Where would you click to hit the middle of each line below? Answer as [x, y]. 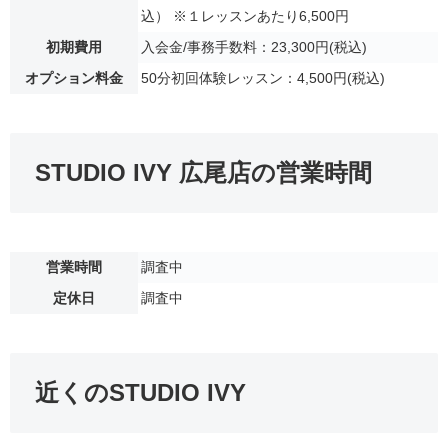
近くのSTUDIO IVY [140, 392]
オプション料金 [74, 78]
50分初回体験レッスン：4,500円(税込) [263, 78]
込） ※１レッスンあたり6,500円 [245, 16]
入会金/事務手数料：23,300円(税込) [254, 47]
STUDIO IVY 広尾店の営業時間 [203, 173]
